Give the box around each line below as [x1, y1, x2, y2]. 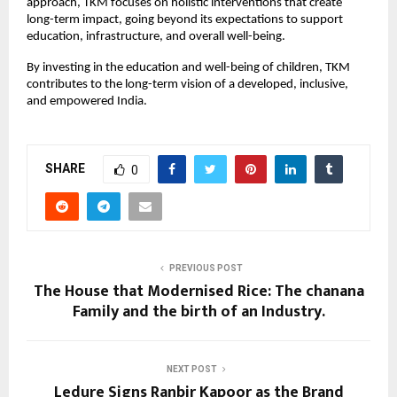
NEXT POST [166, 364, 217, 375]
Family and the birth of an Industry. [72, 299, 325, 326]
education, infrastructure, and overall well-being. [27, 30, 285, 44]
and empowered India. [27, 95, 147, 109]
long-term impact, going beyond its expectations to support [27, 13, 343, 27]
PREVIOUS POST [168, 263, 243, 274]
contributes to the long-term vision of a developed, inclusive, [27, 78, 348, 92]
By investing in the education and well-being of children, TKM [27, 61, 350, 75]
